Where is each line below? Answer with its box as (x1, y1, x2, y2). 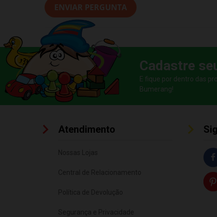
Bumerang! (139, 85, 173, 93)
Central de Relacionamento (58, 168, 141, 176)
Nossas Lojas (58, 148, 98, 156)
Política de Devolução (58, 188, 123, 196)
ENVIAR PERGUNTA (54, 1, 127, 13)
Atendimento (58, 123, 115, 135)
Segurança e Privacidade (58, 208, 134, 216)
